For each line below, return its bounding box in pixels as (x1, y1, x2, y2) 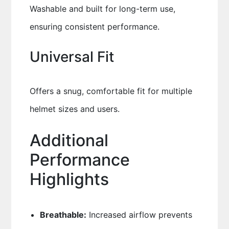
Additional (29, 130, 108, 150)
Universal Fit (29, 48, 114, 65)
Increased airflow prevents (86, 210, 192, 220)
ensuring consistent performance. (29, 21, 159, 32)
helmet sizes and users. (29, 104, 120, 114)
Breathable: (39, 210, 86, 220)
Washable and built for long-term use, (29, 4, 175, 14)
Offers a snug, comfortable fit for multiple (29, 86, 192, 96)
